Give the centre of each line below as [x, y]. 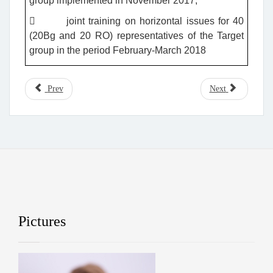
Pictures [42, 221]
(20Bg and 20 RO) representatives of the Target [136, 36]
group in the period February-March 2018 [117, 51]
